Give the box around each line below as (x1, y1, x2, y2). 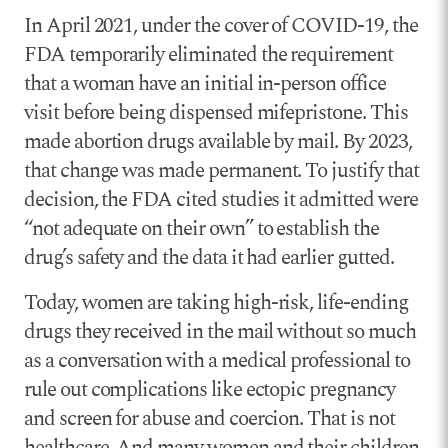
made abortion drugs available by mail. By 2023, (24, 125, 412, 158)
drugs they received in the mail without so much (24, 315, 416, 348)
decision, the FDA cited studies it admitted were (24, 183, 418, 216)
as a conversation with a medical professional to (24, 344, 410, 377)
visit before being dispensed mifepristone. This (24, 96, 408, 129)
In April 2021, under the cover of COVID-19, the (24, 9, 418, 42)
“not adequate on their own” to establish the (24, 212, 379, 245)
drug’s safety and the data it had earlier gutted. (24, 241, 394, 274)
